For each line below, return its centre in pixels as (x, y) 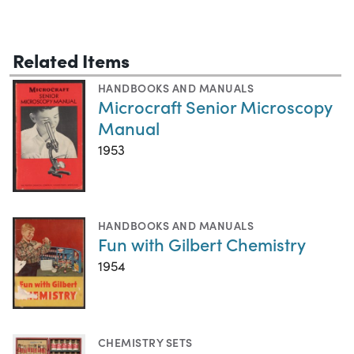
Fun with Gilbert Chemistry (202, 244)
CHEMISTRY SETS (145, 342)
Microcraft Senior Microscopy (215, 106)
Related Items (71, 59)
